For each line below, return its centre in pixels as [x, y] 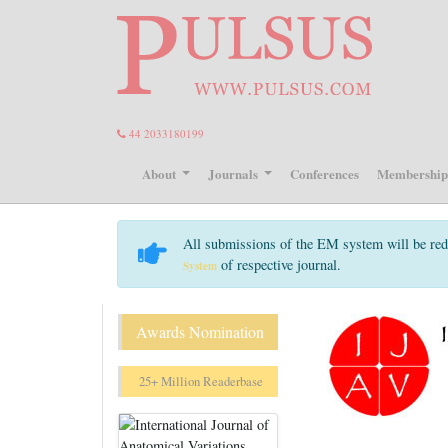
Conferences [325, 173]
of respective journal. [279, 264]
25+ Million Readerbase [200, 381]
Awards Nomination [199, 331]
